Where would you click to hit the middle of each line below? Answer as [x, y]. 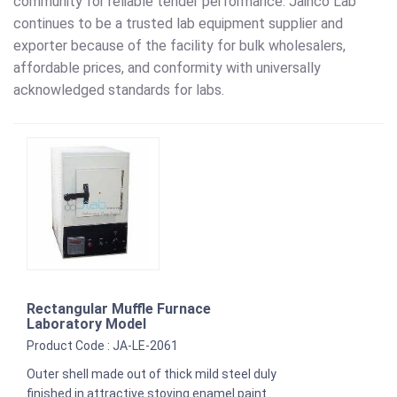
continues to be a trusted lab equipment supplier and [178, 24]
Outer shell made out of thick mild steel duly [152, 374]
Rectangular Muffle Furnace [119, 309]
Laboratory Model [86, 324]
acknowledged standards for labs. [119, 90]
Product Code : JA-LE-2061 [102, 346]
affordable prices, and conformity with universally [167, 68]
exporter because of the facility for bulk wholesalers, [179, 46]
